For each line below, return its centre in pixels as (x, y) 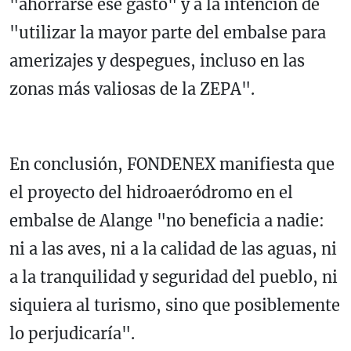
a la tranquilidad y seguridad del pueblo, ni (174, 277)
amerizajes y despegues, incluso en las (157, 61)
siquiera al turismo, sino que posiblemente (175, 306)
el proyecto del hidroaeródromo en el (151, 193)
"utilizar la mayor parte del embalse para (168, 33)
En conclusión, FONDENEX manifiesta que (172, 165)
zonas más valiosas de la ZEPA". (132, 89)
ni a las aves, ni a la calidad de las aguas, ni (173, 249)
